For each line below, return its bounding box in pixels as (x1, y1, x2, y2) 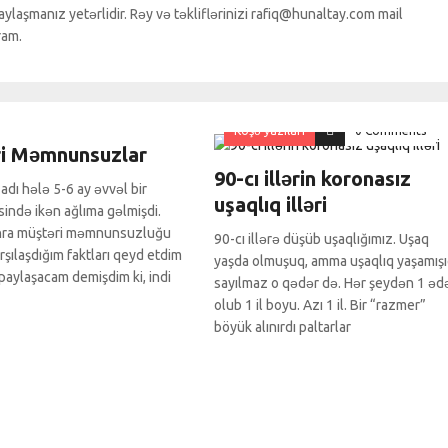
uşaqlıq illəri (214, 192, 327, 216)
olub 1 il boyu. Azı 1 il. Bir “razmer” (214, 296, 426, 313)
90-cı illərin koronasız (214, 166, 411, 190)
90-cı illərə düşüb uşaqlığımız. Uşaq (214, 230, 429, 247)
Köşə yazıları (234, 123, 305, 137)
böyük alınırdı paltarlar (214, 318, 351, 335)
